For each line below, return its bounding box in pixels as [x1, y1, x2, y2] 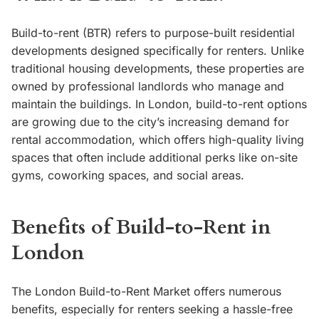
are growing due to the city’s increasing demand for [11, 115, 289, 130]
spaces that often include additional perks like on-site [11, 150, 298, 165]
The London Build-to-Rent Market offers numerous [11, 284, 281, 299]
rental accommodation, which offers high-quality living [11, 132, 304, 147]
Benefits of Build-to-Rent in [11, 214, 271, 241]
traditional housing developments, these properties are [11, 61, 304, 76]
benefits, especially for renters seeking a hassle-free [11, 302, 293, 317]
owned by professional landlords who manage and [11, 79, 284, 94]
